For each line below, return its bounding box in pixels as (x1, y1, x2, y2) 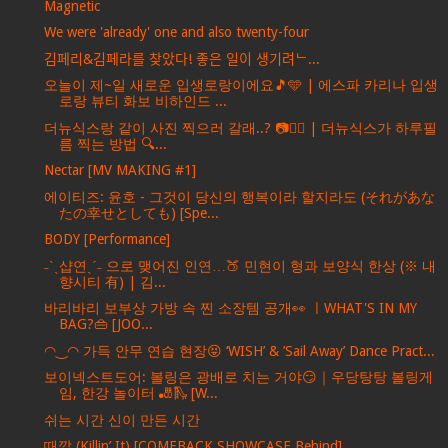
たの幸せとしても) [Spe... (58, 204, 219, 221)
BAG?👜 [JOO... (58, 316, 153, 333)
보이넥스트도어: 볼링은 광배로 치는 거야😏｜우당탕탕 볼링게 (43, 369, 433, 386)
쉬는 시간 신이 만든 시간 (43, 411, 200, 428)
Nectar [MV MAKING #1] (43, 162, 196, 179)
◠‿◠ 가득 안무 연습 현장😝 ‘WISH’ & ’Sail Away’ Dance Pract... (43, 342, 435, 359)
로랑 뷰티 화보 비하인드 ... (58, 93, 227, 110)
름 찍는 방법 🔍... (58, 135, 167, 152)
